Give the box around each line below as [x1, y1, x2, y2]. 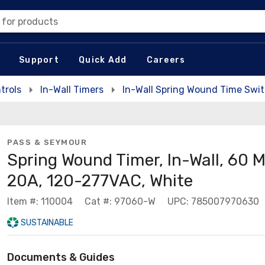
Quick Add [79, 54, 127, 65]
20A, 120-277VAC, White [7, 171, 193, 190]
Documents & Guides [7, 251, 115, 264]
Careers [146, 54, 186, 65]
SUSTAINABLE [20, 218, 73, 228]
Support [19, 54, 59, 65]
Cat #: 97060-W [85, 196, 156, 207]
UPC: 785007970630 [167, 196, 259, 207]
